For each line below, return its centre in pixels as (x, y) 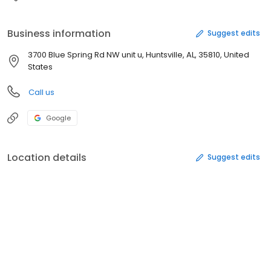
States (40, 67)
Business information (59, 33)
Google (58, 118)
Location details (47, 157)
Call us (41, 92)
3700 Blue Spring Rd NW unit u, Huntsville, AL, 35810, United (138, 54)
